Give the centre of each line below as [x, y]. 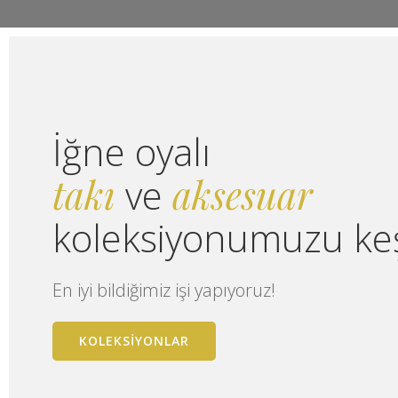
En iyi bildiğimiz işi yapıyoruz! [164, 290]
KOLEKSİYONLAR [134, 340]
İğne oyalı [131, 151]
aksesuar [243, 194]
